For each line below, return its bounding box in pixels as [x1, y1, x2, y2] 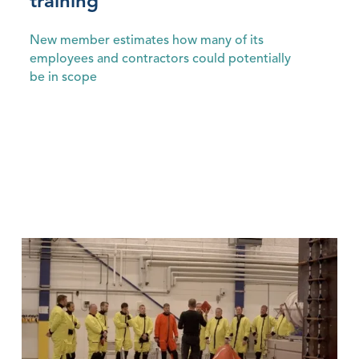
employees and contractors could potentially [29, 53, 291, 67]
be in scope [29, 71, 97, 85]
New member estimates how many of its [29, 34, 264, 48]
